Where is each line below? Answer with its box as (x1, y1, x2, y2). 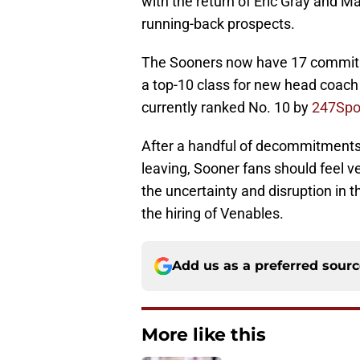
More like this (141, 324, 266, 346)
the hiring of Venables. (141, 205, 284, 223)
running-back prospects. (141, 15, 295, 33)
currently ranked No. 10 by (141, 99, 312, 117)
